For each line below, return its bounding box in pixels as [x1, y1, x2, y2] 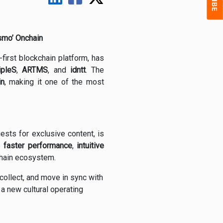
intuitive [77, 141, 105, 151]
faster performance [3, 141, 72, 151]
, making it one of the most [4, 77, 104, 87]
